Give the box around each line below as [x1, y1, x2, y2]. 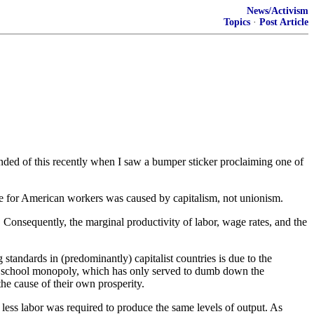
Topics [224, 17, 250, 27]
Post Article [259, 17, 308, 27]
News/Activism [247, 6, 308, 16]
